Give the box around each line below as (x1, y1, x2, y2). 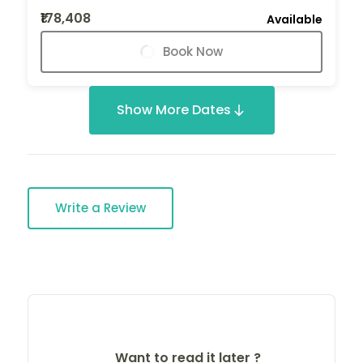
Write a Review (55, 199, 146, 216)
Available (267, 11, 322, 28)
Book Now (163, 42, 223, 60)
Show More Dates (116, 100, 231, 119)
